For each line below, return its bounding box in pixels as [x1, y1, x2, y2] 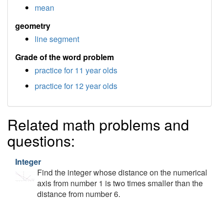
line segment [35, 33, 79, 44]
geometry [15, 20, 50, 31]
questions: [7, 130, 75, 151]
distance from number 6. [37, 188, 120, 199]
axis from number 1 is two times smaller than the [37, 177, 203, 189]
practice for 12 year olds [35, 80, 117, 91]
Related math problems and [7, 114, 189, 135]
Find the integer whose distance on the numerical [37, 167, 207, 178]
